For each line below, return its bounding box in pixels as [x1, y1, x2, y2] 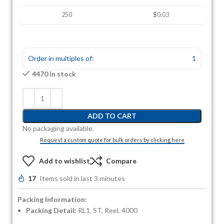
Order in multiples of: [28, 53, 94, 62]
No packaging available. [22, 123, 94, 132]
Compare [106, 156, 136, 165]
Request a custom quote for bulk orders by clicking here [39, 136, 184, 143]
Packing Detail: [26, 205, 76, 214]
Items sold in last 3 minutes [39, 174, 125, 183]
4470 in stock [32, 69, 76, 78]
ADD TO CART [87, 111, 136, 120]
